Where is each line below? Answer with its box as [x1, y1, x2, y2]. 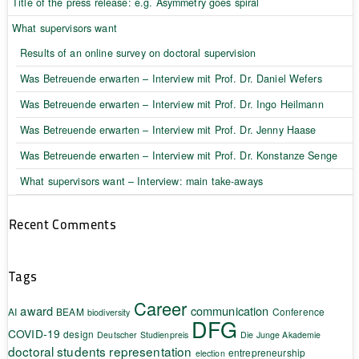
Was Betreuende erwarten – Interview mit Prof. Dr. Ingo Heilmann [19, 96, 324, 111]
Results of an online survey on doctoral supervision [19, 45, 256, 60]
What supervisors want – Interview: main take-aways [19, 173, 263, 188]
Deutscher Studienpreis [97, 328, 189, 341]
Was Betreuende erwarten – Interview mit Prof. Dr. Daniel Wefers [19, 71, 322, 86]
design [63, 326, 95, 341]
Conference [272, 304, 325, 318]
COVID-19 [7, 325, 61, 341]
